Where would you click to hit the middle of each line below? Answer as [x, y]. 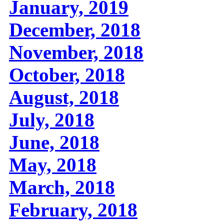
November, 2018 [76, 52]
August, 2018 [64, 97]
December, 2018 [75, 30]
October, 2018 [67, 75]
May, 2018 [53, 165]
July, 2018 [52, 120]
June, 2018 [54, 142]
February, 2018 [73, 210]
